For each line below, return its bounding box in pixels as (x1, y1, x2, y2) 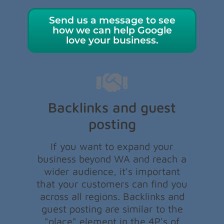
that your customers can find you (36, 177, 187, 189)
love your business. (65, 34, 158, 46)
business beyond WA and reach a (37, 152, 186, 164)
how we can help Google (52, 24, 172, 36)
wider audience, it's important (44, 165, 180, 177)
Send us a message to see (48, 14, 175, 26)
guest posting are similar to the (41, 202, 183, 214)
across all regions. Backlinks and (39, 190, 184, 202)
